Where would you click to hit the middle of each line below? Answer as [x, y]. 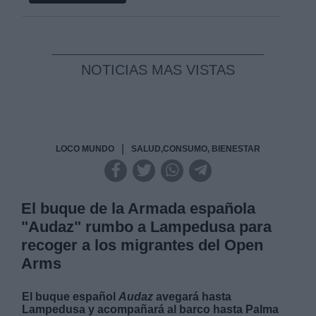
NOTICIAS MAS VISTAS [158, 69]
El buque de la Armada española [139, 208]
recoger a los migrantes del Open [142, 245]
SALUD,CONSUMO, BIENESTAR [196, 148]
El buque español [71, 296]
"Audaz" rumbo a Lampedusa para [147, 226]
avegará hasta [193, 296]
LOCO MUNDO [85, 148]
